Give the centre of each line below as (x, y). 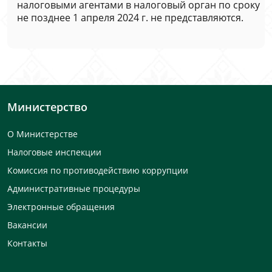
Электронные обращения (61, 207)
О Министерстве (42, 134)
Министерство (47, 107)
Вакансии (27, 225)
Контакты (27, 243)
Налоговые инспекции (54, 152)
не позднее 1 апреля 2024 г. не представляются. (130, 18)
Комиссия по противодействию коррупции (98, 170)
